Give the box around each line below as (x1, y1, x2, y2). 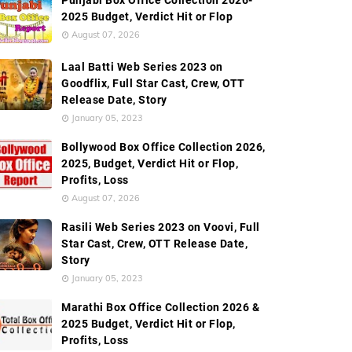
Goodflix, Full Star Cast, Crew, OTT (61, 77, 245, 90)
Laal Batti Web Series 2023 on (61, 60, 223, 73)
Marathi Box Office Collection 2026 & (61, 301, 259, 313)
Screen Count (210, 36, 282, 51)
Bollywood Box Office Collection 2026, (61, 141, 266, 153)
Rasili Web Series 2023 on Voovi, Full (61, 221, 260, 233)
